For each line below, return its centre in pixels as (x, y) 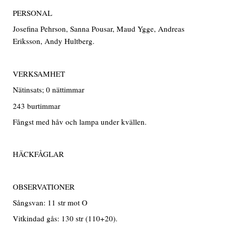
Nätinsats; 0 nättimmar (49, 90)
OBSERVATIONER (44, 186)
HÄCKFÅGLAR (39, 154)
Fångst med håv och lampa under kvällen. (80, 122)
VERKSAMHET (39, 73)
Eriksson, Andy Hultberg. (54, 41)
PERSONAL (33, 13)
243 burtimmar (37, 106)
